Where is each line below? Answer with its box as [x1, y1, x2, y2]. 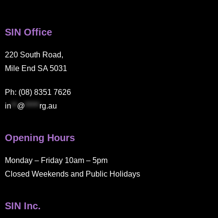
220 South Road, [5, 51, 63, 59]
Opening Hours [5, 132, 75, 144]
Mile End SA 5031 [5, 64, 67, 73]
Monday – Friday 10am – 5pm [5, 156, 108, 165]
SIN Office [5, 27, 52, 38]
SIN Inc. [5, 200, 41, 212]
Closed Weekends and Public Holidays [5, 170, 140, 179]
